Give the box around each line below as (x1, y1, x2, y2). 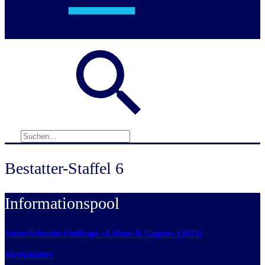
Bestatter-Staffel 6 (5, 159, 124, 177)
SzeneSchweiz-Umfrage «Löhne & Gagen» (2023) (5, 228, 202, 239)
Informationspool (5, 194, 119, 213)
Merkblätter (5, 250, 54, 260)
